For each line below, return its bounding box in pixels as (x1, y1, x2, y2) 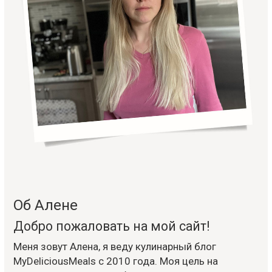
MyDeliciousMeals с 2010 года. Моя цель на (13, 254, 218, 267)
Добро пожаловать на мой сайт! (13, 218, 209, 234)
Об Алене (13, 196, 78, 214)
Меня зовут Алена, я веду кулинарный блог (13, 240, 216, 253)
